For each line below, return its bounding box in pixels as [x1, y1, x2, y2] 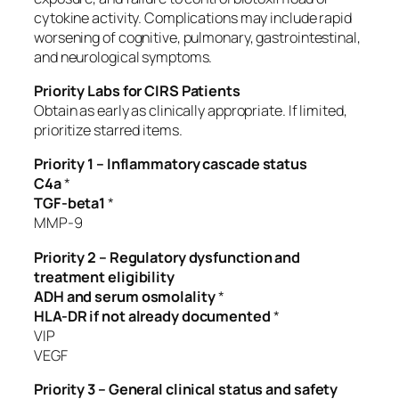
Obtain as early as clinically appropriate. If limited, [34, 101, 347, 121]
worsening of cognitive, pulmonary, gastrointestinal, [34, 27, 361, 47]
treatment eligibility [34, 266, 175, 287]
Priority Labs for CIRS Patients [34, 81, 240, 102]
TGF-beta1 [34, 193, 106, 214]
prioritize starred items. [34, 120, 183, 141]
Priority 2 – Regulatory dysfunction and [34, 247, 301, 267]
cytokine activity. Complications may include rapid [34, 7, 352, 28]
